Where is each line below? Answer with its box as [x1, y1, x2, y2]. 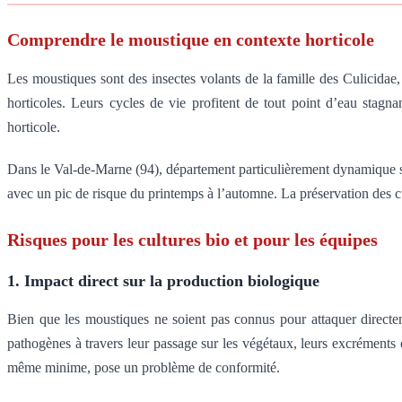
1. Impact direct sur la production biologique [7, 272, 319, 291]
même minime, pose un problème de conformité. [7, 360, 280, 376]
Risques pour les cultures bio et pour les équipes [7, 230, 378, 250]
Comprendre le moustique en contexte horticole [7, 30, 374, 50]
